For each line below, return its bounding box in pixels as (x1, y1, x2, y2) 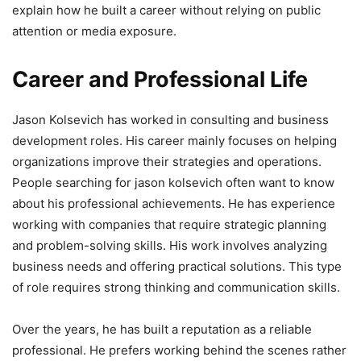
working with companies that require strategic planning (12, 216, 326, 232)
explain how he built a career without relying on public (12, 2, 321, 18)
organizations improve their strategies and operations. (12, 153, 322, 169)
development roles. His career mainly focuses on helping (12, 132, 337, 148)
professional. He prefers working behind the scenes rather (12, 342, 346, 358)
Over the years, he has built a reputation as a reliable (12, 321, 312, 337)
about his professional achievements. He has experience (12, 195, 335, 211)
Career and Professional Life (12, 65, 308, 93)
